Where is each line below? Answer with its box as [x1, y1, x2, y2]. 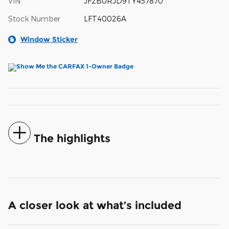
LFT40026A [83, 14, 126, 23]
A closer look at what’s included [8, 198, 181, 212]
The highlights [34, 131, 110, 145]
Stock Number [8, 14, 60, 23]
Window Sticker [20, 34, 78, 44]
